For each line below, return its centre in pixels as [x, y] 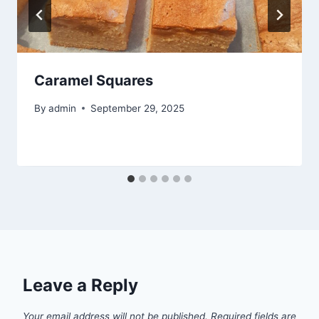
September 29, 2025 [138, 108]
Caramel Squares [94, 81]
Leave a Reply [80, 285]
